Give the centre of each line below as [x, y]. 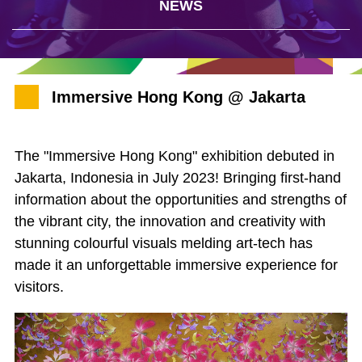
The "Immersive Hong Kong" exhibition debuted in [175, 156]
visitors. [39, 286]
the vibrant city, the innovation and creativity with [170, 221]
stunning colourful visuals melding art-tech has [164, 243]
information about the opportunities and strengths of [181, 199]
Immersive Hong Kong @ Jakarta [179, 97]
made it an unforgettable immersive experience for [176, 265]
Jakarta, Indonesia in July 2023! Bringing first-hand [178, 177]
